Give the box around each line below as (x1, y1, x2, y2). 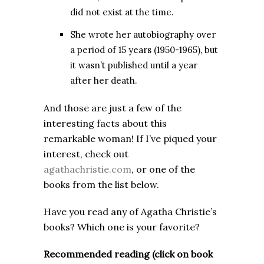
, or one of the (131, 163, 195, 176)
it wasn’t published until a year (70, 60, 197, 71)
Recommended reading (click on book (44, 248, 213, 260)
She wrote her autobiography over (70, 29, 216, 41)
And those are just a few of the (44, 102, 181, 114)
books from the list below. (44, 179, 159, 191)
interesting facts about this (44, 117, 167, 130)
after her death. (70, 75, 137, 87)
